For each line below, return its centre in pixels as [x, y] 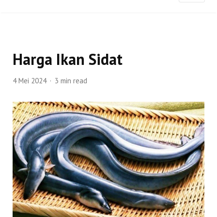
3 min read [71, 81]
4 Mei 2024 [30, 81]
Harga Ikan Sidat [68, 59]
